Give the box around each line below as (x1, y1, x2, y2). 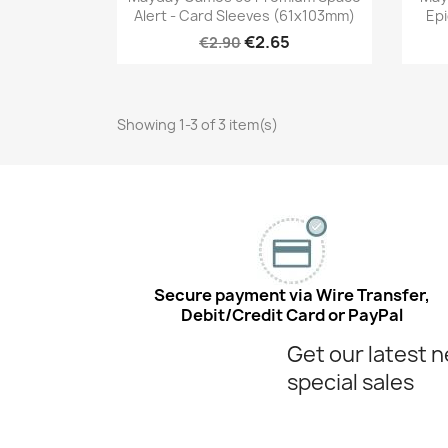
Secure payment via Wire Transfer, (153, 284, 430, 307)
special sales (287, 368, 414, 398)
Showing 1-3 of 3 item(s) (117, 115, 278, 135)
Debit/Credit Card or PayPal (180, 304, 403, 327)
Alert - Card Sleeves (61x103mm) (134, 6, 355, 26)
